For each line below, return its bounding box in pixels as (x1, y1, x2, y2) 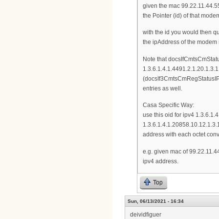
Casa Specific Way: (143, 102, 194, 109)
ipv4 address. (143, 157, 178, 165)
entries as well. (143, 85, 182, 92)
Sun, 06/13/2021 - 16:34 (128, 198, 184, 204)
